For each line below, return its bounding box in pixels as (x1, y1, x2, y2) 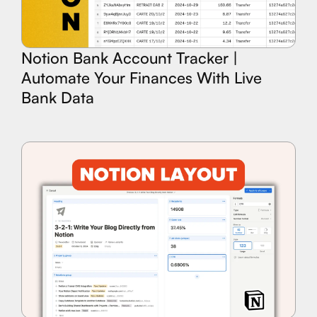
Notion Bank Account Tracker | (21, 47, 238, 67)
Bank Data (21, 87, 94, 107)
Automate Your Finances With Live (21, 67, 262, 87)
